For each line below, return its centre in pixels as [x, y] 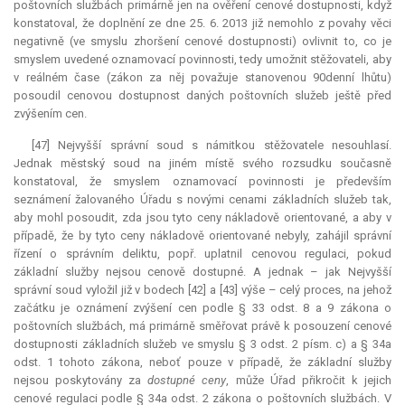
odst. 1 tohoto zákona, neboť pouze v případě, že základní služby [202, 363]
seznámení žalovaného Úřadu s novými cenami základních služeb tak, [202, 200]
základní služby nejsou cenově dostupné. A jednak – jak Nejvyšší [202, 272]
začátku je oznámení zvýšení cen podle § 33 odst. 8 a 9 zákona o [202, 308]
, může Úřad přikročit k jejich [309, 381]
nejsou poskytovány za [81, 381]
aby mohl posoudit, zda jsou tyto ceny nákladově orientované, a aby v [202, 218]
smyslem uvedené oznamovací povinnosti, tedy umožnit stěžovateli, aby [202, 60]
